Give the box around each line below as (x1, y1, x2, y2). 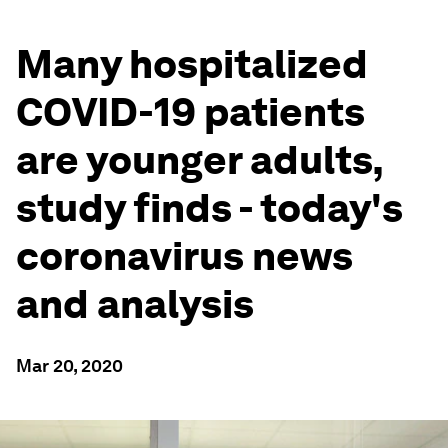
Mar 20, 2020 (16, 355, 123, 376)
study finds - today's (16, 184, 403, 232)
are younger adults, (16, 136, 383, 184)
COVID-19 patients (16, 88, 365, 136)
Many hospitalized (16, 40, 368, 88)
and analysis (16, 280, 254, 328)
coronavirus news (16, 232, 353, 280)
